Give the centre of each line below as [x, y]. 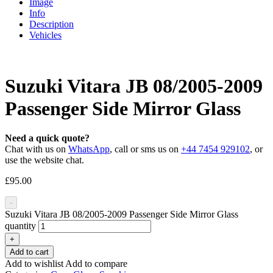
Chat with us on [37, 149]
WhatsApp [89, 149]
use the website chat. [44, 160]
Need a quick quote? [47, 138]
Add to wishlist [35, 264]
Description [51, 24]
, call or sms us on [145, 149]
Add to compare [96, 264]
